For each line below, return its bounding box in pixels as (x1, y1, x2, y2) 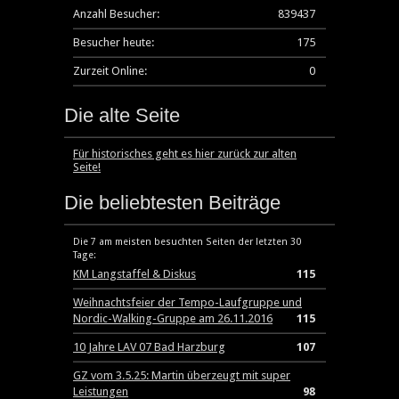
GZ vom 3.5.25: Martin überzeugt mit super (73, 369, 290, 382)
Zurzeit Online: (73, 64, 147, 77)
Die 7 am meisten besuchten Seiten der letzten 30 (73, 236, 301, 248)
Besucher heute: (73, 36, 154, 49)
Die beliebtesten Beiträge (64, 191, 281, 214)
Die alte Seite (64, 104, 180, 126)
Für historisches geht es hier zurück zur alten (73, 147, 297, 160)
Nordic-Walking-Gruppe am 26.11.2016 (73, 312, 273, 325)
